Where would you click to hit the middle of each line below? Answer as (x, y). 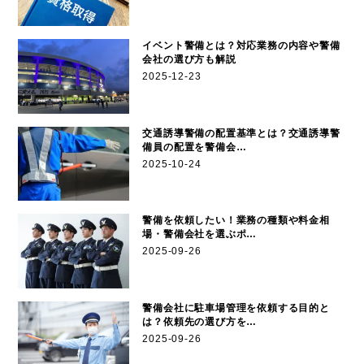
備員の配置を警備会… (195, 147)
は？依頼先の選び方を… (200, 321)
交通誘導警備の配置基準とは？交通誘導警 (241, 133)
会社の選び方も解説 (189, 60)
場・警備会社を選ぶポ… (200, 234)
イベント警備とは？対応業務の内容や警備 (241, 46)
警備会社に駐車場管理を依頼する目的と (236, 308)
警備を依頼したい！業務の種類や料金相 (236, 221)
